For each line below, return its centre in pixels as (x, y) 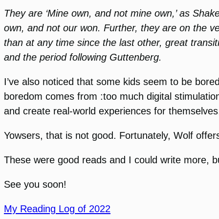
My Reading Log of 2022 (57, 208)
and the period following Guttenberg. (83, 57)
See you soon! (35, 184)
